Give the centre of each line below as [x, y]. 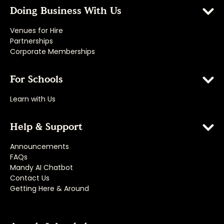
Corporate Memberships [52, 51]
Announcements [39, 146]
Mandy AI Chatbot [41, 167]
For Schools [36, 79]
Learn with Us [33, 99]
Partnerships [31, 41]
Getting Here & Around [49, 188]
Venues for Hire [36, 30]
